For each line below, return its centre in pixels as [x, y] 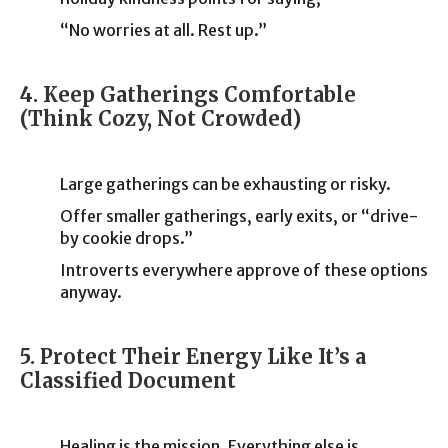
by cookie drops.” [126, 238]
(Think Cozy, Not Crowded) [160, 118]
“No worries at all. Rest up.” [163, 30]
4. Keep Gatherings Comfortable [188, 94]
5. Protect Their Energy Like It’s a [193, 356]
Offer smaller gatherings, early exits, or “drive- [239, 216]
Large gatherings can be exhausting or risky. [225, 184]
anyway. [91, 292]
